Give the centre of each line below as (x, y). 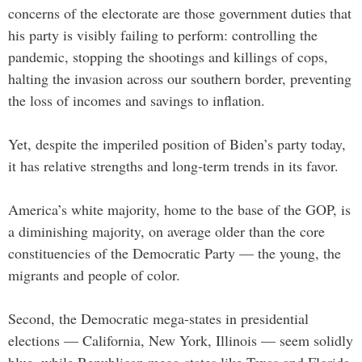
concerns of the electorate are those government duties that (180, 13)
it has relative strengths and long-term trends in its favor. (173, 165)
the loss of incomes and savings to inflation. (137, 100)
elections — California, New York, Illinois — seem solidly (181, 340)
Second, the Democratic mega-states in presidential (158, 318)
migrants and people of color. (94, 274)
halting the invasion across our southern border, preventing (180, 78)
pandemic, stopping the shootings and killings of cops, (168, 56)
